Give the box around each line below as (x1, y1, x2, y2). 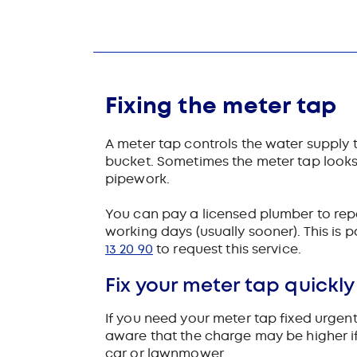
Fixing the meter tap (105, 90, 337, 120)
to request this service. (152, 240, 301, 257)
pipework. (105, 170, 171, 187)
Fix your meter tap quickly (105, 272, 355, 297)
